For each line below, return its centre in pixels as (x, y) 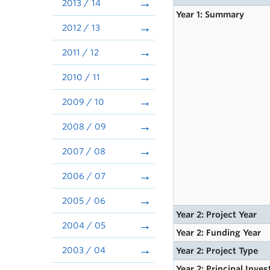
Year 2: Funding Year (219, 233)
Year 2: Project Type (217, 251)
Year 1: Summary (210, 14)
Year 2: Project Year (217, 215)
